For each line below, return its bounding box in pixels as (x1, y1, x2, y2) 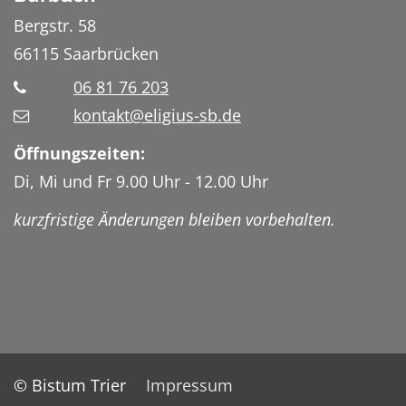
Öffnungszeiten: (14, 141, 150, 164)
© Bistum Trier (14, 373, 126, 396)
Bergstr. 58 (14, 14, 96, 37)
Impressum (146, 373, 233, 396)
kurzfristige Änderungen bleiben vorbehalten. (14, 208, 335, 230)
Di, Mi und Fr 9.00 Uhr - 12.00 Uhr (14, 169, 268, 192)
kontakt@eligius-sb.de (73, 103, 241, 126)
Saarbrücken (63, 43, 159, 65)
